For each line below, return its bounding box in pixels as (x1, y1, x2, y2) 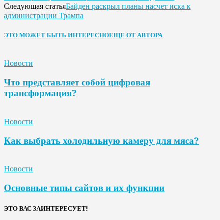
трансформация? (4, 88, 77, 99)
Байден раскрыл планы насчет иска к (66, 1, 191, 11)
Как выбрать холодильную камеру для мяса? (4, 135, 199, 146)
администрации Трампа (4, 10, 83, 20)
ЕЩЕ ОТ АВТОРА (109, 31, 163, 39)
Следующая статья (4, 1, 66, 10)
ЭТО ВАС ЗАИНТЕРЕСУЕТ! (4, 205, 88, 213)
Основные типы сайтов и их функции (4, 182, 165, 193)
